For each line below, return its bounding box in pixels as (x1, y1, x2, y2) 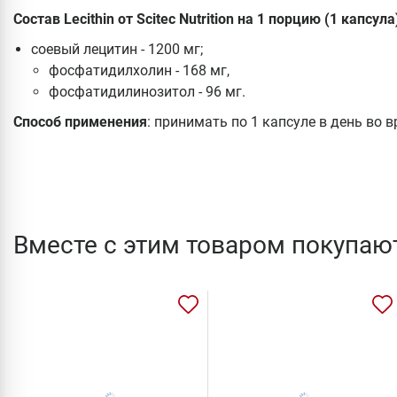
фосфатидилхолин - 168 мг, (49, 61, 230, 79)
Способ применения (13, 113, 147, 130)
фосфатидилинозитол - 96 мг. (49, 82, 245, 100)
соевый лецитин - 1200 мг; (31, 40, 203, 58)
